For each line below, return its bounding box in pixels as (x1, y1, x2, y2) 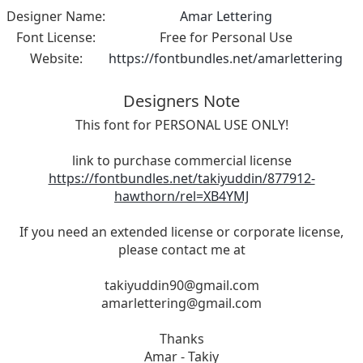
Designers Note (123, 90, 240, 113)
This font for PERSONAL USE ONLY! (75, 116, 288, 135)
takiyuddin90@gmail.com (104, 276, 259, 295)
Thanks (159, 330, 204, 348)
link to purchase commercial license (71, 152, 292, 170)
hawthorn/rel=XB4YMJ (114, 187, 249, 206)
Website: (29, 49, 83, 68)
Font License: (16, 28, 96, 47)
